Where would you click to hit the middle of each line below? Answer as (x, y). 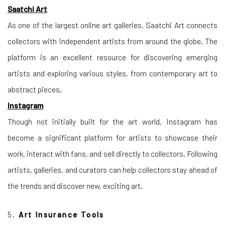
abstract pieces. (35, 89)
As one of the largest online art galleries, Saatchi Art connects (113, 25)
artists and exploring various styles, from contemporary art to (113, 73)
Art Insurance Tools (62, 215)
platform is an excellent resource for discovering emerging (113, 57)
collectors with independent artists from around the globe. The (113, 41)
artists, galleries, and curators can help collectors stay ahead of (113, 170)
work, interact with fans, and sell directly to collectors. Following (113, 154)
